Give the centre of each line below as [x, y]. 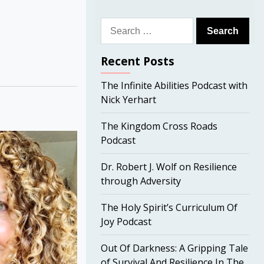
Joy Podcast [126, 222]
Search [115, 24]
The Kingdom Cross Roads [159, 126]
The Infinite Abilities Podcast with [174, 85]
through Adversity [141, 181]
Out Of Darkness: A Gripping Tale [174, 248]
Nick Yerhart [128, 100]
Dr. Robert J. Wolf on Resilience [169, 167]
